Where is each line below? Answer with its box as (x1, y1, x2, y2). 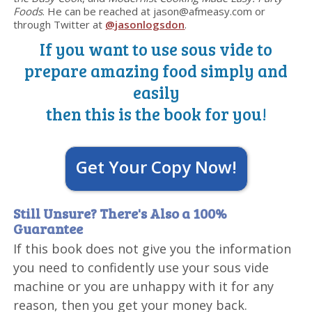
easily (132, 80, 180, 104)
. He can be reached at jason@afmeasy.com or (42, 3, 266, 18)
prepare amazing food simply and (24, 58, 288, 82)
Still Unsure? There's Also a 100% (13, 203, 227, 223)
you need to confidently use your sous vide (13, 258, 270, 276)
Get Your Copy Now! (75, 155, 237, 178)
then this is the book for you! (45, 102, 267, 125)
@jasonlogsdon (105, 17, 185, 31)
